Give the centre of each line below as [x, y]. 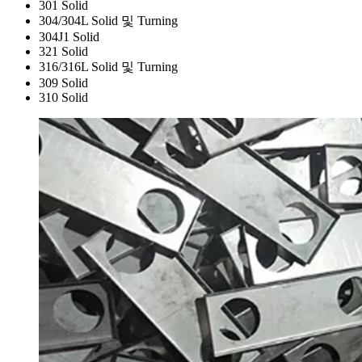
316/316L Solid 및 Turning [108, 67]
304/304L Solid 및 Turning [108, 21]
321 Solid [63, 52]
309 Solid [63, 83]
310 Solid [63, 98]
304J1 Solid [69, 37]
